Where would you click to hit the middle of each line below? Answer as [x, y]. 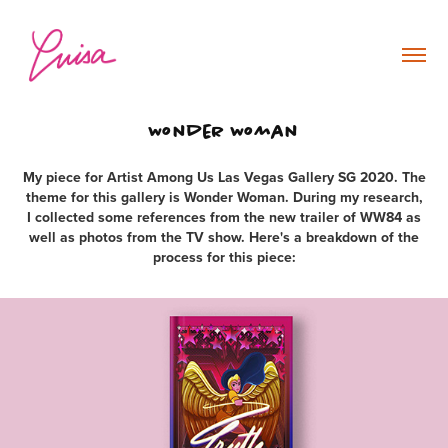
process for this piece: [224, 256]
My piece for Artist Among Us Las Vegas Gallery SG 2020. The [224, 176]
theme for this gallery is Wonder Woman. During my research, [224, 196]
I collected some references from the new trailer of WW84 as [224, 216]
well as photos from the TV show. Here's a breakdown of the [224, 236]
